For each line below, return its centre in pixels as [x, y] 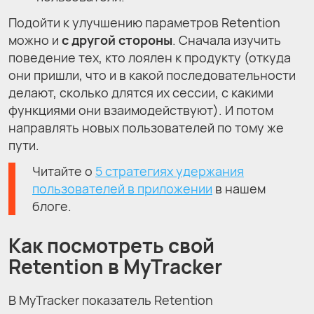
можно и [35, 40]
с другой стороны [117, 40]
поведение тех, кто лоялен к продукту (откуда [150, 57]
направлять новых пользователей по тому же [146, 127]
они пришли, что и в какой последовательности [152, 75]
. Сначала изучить [227, 40]
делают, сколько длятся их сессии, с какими [141, 92]
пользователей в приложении [122, 188]
